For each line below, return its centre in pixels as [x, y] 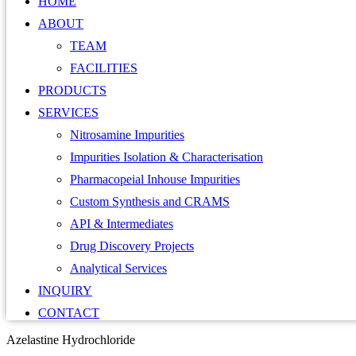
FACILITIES [104, 68]
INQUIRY [65, 291]
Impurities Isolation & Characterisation [166, 157]
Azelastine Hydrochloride [71, 340]
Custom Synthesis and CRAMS [150, 202]
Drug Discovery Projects [132, 246]
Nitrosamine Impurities [127, 135]
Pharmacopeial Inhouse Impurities [155, 180]
